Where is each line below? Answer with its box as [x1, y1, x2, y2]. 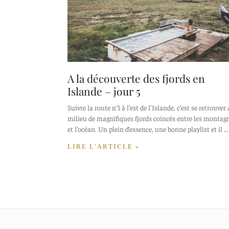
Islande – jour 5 [67, 83, 141, 98]
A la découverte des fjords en [67, 71, 205, 85]
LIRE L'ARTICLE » [67, 143, 140, 150]
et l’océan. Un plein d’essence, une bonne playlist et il [67, 124, 222, 133]
